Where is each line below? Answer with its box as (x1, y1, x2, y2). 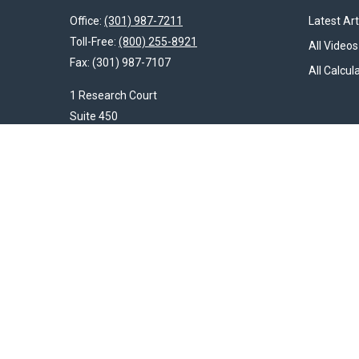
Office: (70, 14, 104, 27)
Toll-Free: (70, 34, 119, 48)
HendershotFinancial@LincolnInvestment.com (70, 163, 301, 176)
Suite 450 (70, 109, 118, 123)
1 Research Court (70, 88, 157, 102)
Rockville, (70, 130, 116, 143)
